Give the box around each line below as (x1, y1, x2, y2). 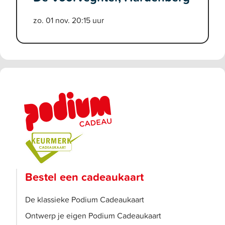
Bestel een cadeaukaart (25, 169, 144, 185)
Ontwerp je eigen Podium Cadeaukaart (25, 210, 161, 221)
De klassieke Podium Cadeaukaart (25, 194, 144, 205)
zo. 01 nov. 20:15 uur (33, 14, 104, 26)
